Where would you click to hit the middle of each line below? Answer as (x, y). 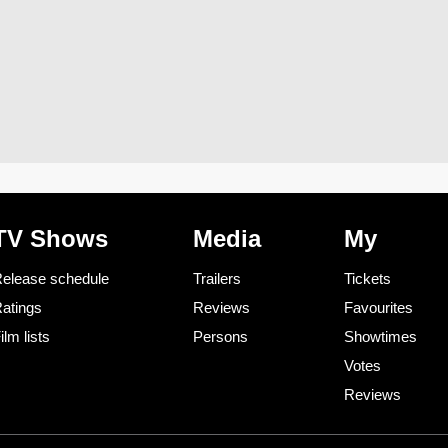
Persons (220, 337)
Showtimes (380, 337)
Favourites (378, 308)
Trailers (216, 279)
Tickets (367, 279)
